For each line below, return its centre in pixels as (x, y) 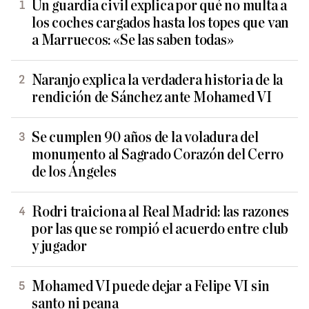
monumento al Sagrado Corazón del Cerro (158, 155)
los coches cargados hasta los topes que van (161, 23)
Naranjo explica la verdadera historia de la (158, 80)
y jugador (59, 247)
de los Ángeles (74, 172)
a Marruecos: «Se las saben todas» (133, 40)
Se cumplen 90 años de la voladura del (145, 138)
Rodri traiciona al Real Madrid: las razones (161, 212)
